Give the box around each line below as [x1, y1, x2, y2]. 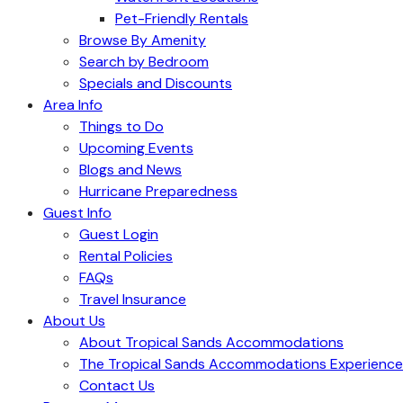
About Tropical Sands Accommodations [79, 333, 344, 352]
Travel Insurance [79, 290, 186, 309]
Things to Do [79, 117, 164, 136]
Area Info [43, 95, 103, 114]
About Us [43, 311, 105, 330]
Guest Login [79, 225, 158, 244]
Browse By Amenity [79, 31, 206, 49]
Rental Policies [79, 246, 173, 265]
